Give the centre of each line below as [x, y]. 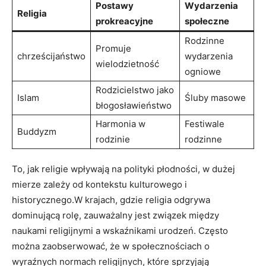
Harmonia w [121, 123]
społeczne [207, 21]
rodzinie [113, 139]
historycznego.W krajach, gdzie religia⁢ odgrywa [111, 199]
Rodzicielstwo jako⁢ [135, 90]
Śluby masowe [215, 97]
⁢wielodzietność [127, 64]
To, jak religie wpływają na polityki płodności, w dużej [123, 169]
